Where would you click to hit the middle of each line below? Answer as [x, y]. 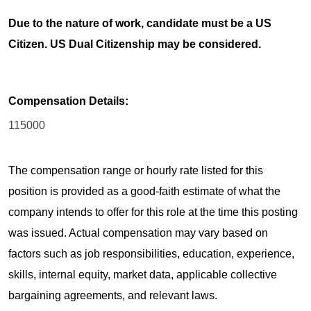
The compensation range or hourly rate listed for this [136, 171]
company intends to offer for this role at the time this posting [153, 212]
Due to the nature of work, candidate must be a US [140, 23]
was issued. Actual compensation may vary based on [138, 233]
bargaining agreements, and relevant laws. [113, 296]
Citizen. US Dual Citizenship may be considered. [135, 44]
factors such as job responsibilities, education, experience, [151, 254]
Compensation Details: [68, 101]
